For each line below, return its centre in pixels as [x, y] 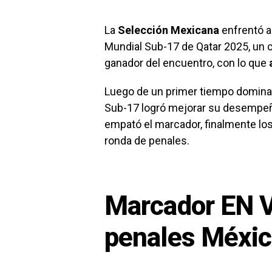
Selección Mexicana [168, 30]
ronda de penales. [147, 141]
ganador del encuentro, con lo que [187, 63]
